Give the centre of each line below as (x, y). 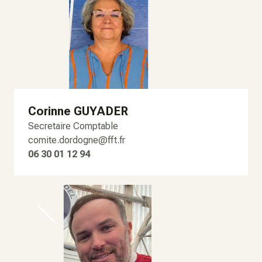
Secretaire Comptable (73, 126)
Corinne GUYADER (78, 111)
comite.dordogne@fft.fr (77, 140)
